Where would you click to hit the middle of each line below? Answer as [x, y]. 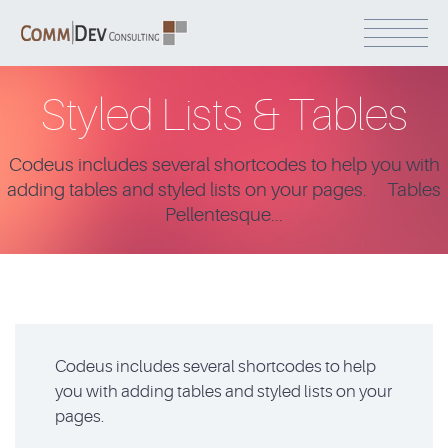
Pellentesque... [224, 215]
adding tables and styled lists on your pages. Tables [224, 190]
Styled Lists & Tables [224, 115]
